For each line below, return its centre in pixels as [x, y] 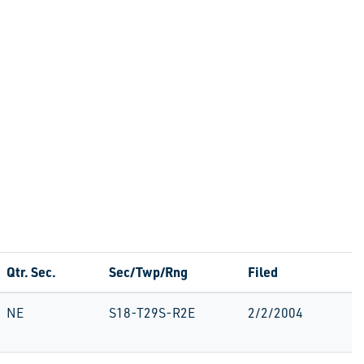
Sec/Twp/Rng [148, 272]
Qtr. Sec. [31, 272]
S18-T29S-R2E [152, 313]
